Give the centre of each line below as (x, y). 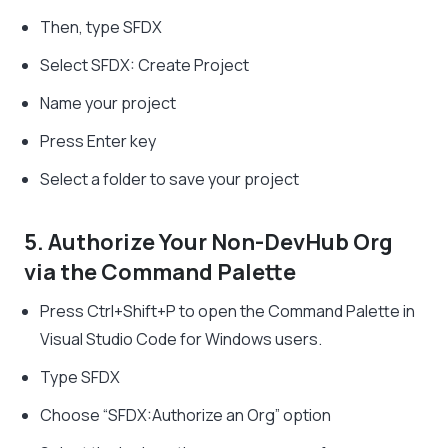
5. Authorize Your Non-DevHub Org (208, 242)
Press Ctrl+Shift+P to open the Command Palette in (227, 311)
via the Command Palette (160, 272)
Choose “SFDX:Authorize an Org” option (185, 415)
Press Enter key (98, 141)
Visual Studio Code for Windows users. (181, 339)
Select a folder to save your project (169, 179)
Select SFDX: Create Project (144, 65)
